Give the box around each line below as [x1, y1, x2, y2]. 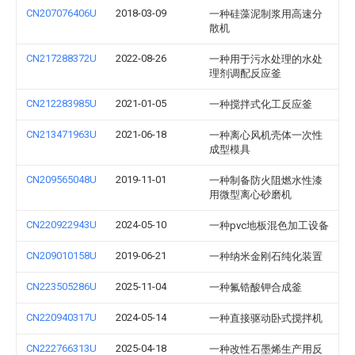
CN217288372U [26, 52, 97, 64]
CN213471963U [26, 128, 97, 140]
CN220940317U [26, 311, 97, 323]
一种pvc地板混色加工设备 [209, 219, 329, 231]
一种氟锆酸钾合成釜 [209, 281, 302, 293]
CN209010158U [26, 250, 97, 261]
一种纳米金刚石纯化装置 [209, 250, 323, 262]
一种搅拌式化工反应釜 [209, 98, 312, 110]
